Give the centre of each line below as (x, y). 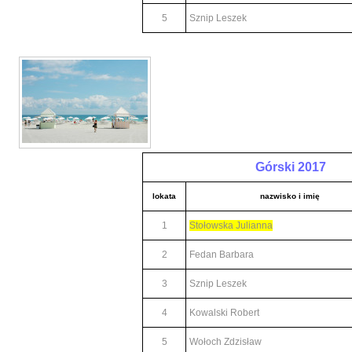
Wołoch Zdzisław (225, 342)
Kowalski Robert (224, 313)
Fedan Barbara (222, 255)
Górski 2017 (291, 167)
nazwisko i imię (290, 196)
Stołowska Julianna (231, 225)
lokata (164, 196)
